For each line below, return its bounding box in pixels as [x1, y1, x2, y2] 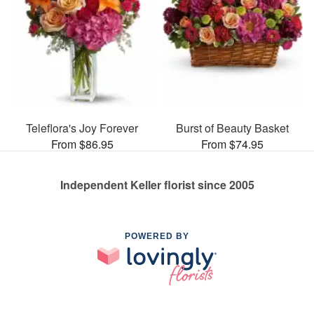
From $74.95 [200, 135, 264, 152]
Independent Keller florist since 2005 [60, 176, 254, 193]
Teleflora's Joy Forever [26, 119, 138, 136]
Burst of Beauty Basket [175, 119, 289, 136]
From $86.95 [50, 135, 114, 152]
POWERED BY [125, 231, 189, 241]
